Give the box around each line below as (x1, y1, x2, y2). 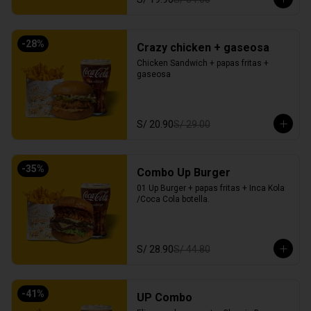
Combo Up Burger (136, 166, 230, 179)
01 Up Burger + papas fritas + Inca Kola (136, 183, 285, 193)
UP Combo (136, 291, 192, 304)
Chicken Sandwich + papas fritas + (136, 58, 269, 68)
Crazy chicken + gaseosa (136, 41, 269, 54)
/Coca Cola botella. (136, 194, 210, 204)
